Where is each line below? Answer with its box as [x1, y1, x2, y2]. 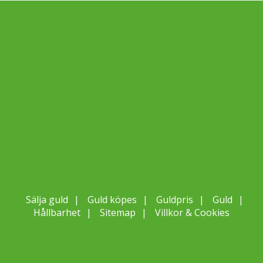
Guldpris [156, 193, 193, 206]
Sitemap [100, 206, 136, 219]
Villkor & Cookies [155, 206, 230, 219]
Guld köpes [87, 193, 137, 206]
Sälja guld [25, 193, 68, 206]
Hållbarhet [33, 206, 80, 219]
